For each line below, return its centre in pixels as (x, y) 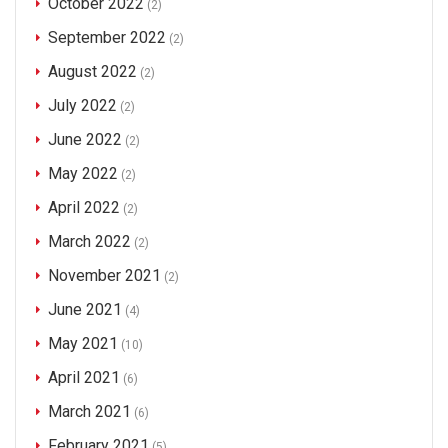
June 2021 (85, 309)
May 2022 (83, 173)
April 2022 (84, 207)
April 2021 (84, 377)
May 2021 (83, 343)
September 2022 (107, 37)
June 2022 (85, 139)
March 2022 (89, 241)
